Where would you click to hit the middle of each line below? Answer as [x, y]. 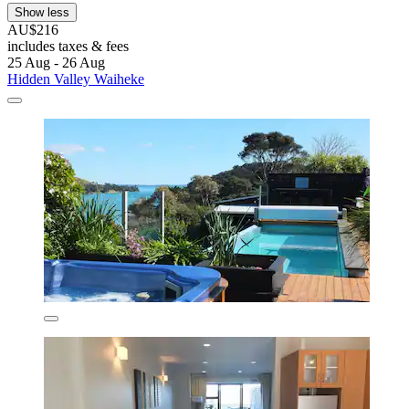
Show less [42, 13]
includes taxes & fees [68, 47]
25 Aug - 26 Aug [56, 63]
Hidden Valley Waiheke [76, 79]
